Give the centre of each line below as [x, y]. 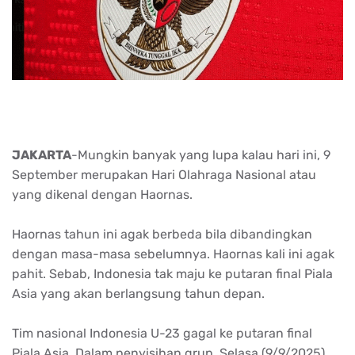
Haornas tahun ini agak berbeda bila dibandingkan [162, 234]
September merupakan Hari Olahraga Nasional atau [164, 174]
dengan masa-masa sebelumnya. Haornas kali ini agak [173, 254]
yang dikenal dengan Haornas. [102, 194]
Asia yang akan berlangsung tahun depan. [138, 293]
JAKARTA [42, 155]
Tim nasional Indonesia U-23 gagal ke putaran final [162, 333]
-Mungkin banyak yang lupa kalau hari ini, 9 [201, 155]
